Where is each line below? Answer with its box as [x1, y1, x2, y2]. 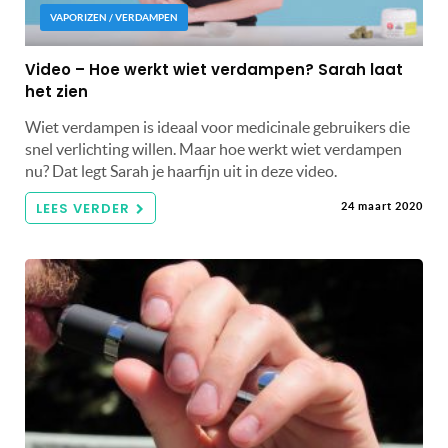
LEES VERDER [36, 198, 130, 218]
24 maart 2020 [341, 199, 423, 212]
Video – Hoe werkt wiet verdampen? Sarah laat [25, 58, 403, 80]
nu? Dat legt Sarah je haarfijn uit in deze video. [25, 161, 337, 180]
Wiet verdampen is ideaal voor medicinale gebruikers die [25, 117, 410, 136]
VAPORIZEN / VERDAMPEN [50, 11, 178, 23]
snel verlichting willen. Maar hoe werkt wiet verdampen [25, 139, 402, 158]
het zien [25, 80, 88, 102]
